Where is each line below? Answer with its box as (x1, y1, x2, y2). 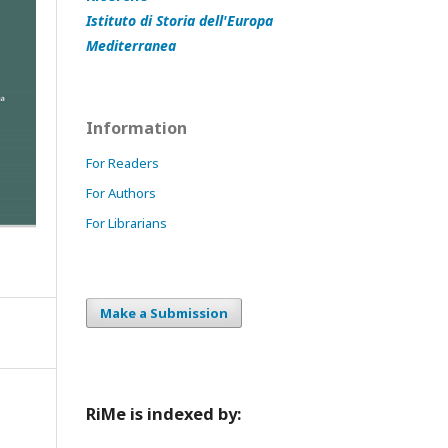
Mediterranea (86, 35, 176, 55)
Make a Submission (100, 303, 228, 322)
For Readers (86, 153, 159, 172)
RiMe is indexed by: (86, 403, 241, 426)
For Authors (86, 183, 156, 202)
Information (86, 116, 187, 139)
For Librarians (86, 213, 167, 232)
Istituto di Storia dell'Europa (86, 10, 273, 30)
